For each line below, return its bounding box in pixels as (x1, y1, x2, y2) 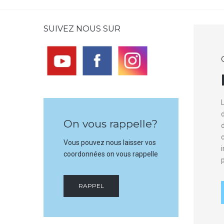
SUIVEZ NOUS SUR (43, 24, 120, 33)
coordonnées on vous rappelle (63, 150, 158, 158)
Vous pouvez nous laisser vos (63, 138, 156, 146)
